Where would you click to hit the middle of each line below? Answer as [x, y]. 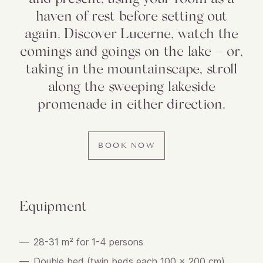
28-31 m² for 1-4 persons [88, 242]
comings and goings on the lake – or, [131, 50]
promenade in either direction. [131, 103]
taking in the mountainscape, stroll [131, 68]
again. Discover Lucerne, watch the [131, 33]
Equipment [53, 205]
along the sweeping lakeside [131, 85]
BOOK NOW [127, 146]
